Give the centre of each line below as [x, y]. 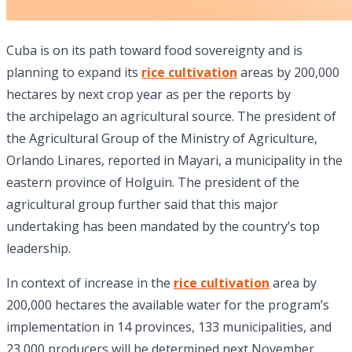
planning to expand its [74, 73]
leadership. [38, 249]
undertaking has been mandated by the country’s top [163, 227]
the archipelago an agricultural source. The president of [171, 117]
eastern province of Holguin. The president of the [153, 183]
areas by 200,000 [288, 73]
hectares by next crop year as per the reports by [148, 95]
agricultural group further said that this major [142, 205]
